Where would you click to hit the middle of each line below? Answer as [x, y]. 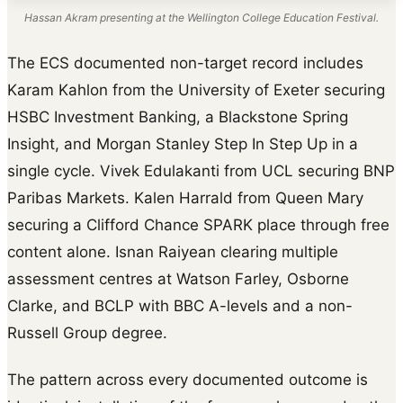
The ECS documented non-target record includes [185, 63]
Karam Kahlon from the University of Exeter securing [196, 90]
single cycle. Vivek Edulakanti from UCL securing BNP [201, 171]
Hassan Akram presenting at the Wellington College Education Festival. [201, 18]
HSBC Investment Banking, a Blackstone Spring [178, 117]
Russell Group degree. [87, 333]
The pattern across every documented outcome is [188, 380]
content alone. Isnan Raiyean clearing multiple [173, 252]
